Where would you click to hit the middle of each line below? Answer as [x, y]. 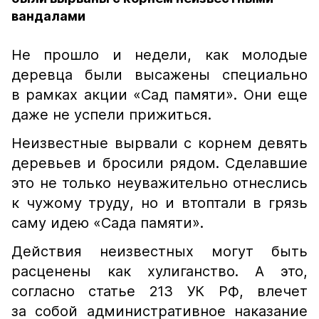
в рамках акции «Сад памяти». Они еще [159, 95]
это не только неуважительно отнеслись [159, 183]
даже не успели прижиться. [111, 115]
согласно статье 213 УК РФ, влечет [159, 291]
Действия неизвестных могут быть [159, 251]
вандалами [48, 16]
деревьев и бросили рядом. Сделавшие [159, 163]
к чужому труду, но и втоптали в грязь [159, 203]
